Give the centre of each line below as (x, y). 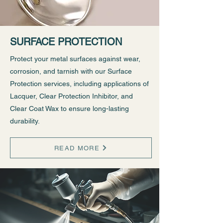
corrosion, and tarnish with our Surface (71, 71)
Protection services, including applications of (79, 84)
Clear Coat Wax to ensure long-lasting (69, 109)
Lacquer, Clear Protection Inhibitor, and (71, 96)
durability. (25, 121)
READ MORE (77, 148)
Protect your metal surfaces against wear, (75, 59)
